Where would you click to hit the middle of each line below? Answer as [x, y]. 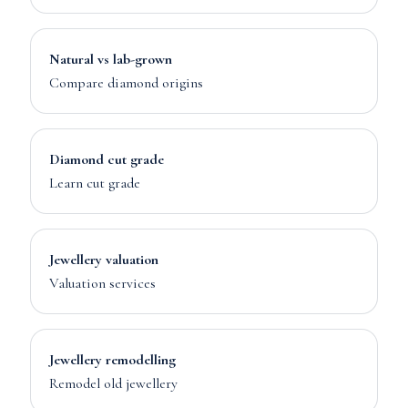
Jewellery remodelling [112, 360]
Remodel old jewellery [113, 383]
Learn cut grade [94, 183]
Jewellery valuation [103, 260]
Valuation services [102, 283]
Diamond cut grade [106, 159]
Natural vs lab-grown [110, 59]
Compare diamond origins [126, 83]
